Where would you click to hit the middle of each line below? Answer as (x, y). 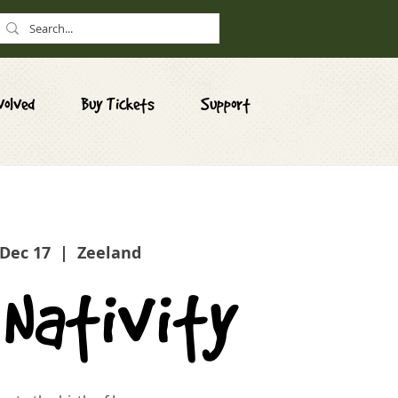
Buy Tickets (118, 104)
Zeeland (109, 253)
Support (225, 104)
